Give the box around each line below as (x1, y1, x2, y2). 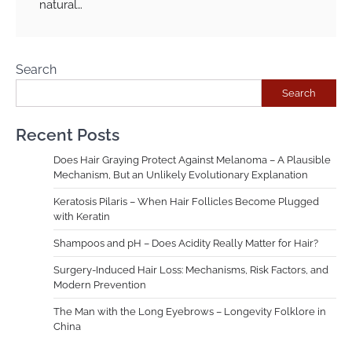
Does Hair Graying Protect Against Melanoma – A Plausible (53, 154, 331, 166)
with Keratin (53, 211, 110, 222)
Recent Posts (16, 125, 119, 145)
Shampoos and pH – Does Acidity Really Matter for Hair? (53, 237, 318, 249)
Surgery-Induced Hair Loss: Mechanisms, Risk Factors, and (53, 264, 328, 276)
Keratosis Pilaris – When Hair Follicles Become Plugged (53, 196, 319, 207)
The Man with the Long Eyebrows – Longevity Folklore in (53, 306, 326, 317)
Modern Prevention (53, 279, 146, 291)
